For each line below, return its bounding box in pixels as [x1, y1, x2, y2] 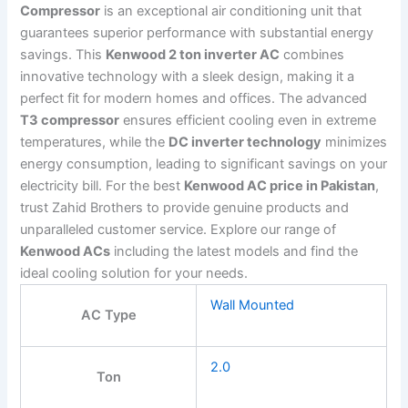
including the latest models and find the [110, 243, 359, 260]
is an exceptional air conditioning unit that [100, 3, 362, 20]
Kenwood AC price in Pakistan [184, 178, 376, 195]
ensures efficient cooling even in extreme [119, 112, 377, 129]
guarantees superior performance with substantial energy [20, 25, 374, 42]
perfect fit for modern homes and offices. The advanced [20, 90, 368, 107]
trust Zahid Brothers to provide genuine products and [20, 199, 350, 217]
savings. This [20, 46, 107, 64]
